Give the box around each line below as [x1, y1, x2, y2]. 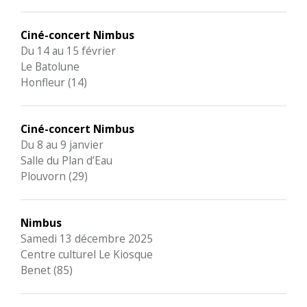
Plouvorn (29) [21, 169, 88, 184]
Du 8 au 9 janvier [21, 137, 103, 152]
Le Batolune [21, 59, 79, 74]
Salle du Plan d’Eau [21, 153, 112, 168]
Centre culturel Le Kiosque [21, 247, 153, 262]
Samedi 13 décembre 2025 [21, 231, 153, 246]
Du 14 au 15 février [21, 43, 116, 58]
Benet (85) [21, 262, 73, 278]
